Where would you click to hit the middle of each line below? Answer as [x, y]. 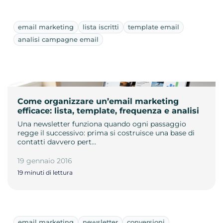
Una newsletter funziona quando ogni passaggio [102, 124]
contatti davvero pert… [57, 142]
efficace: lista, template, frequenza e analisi [108, 111]
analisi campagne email [58, 39]
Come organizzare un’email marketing [98, 101]
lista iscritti [101, 27]
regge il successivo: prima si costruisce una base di [106, 133]
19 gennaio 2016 [45, 161]
